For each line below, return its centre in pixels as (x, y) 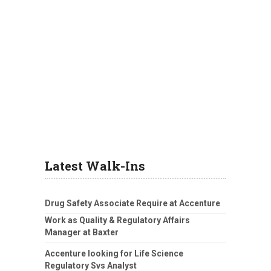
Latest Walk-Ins (95, 165)
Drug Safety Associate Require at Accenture (132, 203)
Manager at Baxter (82, 232)
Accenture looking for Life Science (114, 253)
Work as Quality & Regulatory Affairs (117, 220)
